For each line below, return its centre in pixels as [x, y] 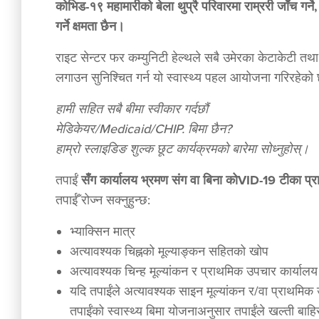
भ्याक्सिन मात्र [103, 231]
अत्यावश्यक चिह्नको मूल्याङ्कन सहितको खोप [169, 251]
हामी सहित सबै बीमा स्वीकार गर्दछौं [132, 109]
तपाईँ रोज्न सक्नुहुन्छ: [103, 200]
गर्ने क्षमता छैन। [90, 26]
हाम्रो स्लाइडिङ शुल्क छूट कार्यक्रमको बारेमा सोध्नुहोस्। [182, 149]
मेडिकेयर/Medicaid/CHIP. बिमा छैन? [143, 129]
